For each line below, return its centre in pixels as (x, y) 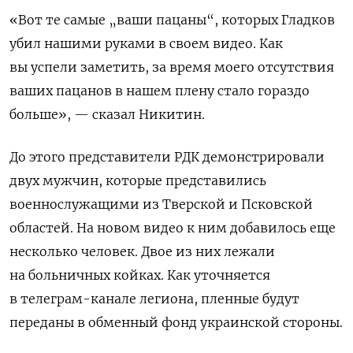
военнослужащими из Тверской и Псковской (161, 204)
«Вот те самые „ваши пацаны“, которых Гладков (172, 20)
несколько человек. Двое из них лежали (142, 252)
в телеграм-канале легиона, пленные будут (154, 299)
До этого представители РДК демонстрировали (167, 157)
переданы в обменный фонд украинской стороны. (176, 323)
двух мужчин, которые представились (138, 181)
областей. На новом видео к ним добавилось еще (173, 228)
